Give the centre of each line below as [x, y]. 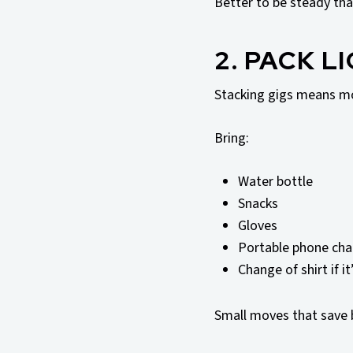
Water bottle [275, 182]
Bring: [232, 139]
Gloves [258, 226]
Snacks [258, 204]
